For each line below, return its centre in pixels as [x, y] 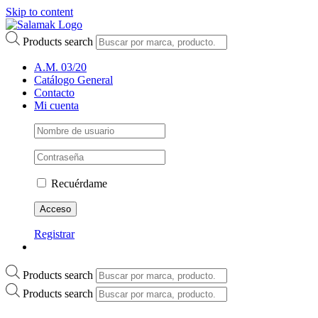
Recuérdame [78, 183]
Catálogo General [73, 79]
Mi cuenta [56, 105]
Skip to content [39, 12]
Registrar [54, 234]
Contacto [54, 92]
